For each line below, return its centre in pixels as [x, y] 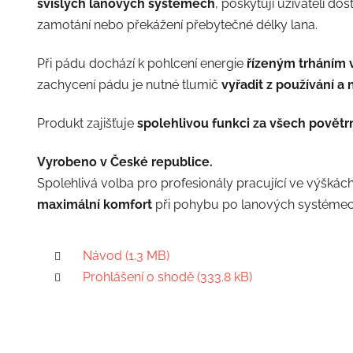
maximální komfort [94, 204]
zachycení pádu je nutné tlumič [129, 84]
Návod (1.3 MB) [126, 255]
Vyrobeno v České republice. [124, 162]
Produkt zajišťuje [87, 123]
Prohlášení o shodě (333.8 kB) [167, 277]
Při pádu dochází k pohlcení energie [141, 63]
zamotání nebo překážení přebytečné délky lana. [177, 24]
